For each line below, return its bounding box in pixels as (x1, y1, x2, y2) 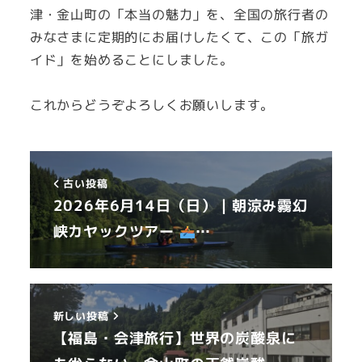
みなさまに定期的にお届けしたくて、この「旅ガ (29, 27, 329, 46)
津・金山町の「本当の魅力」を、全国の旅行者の (29, 5, 329, 23)
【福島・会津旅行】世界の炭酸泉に (53, 327, 297, 348)
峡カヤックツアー (53, 221, 179, 242)
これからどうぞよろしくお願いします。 (29, 96, 275, 115)
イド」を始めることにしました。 (29, 50, 234, 69)
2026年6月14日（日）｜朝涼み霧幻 (53, 196, 308, 217)
